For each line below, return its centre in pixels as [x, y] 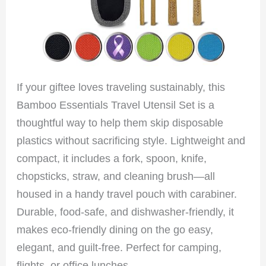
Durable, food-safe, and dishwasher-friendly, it [126, 212]
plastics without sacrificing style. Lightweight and [131, 141]
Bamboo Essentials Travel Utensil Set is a [116, 105]
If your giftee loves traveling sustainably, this [121, 87]
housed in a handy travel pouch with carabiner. [127, 194]
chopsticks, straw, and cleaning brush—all [116, 176]
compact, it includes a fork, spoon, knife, [112, 159]
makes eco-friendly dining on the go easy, [115, 230]
